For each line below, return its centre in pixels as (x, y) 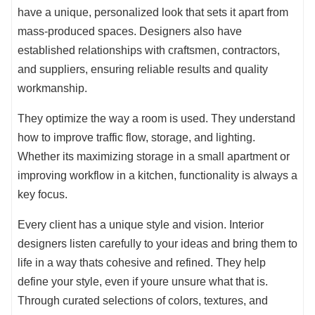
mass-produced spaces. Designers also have (130, 32)
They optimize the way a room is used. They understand (156, 119)
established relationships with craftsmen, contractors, (149, 51)
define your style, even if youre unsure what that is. (143, 282)
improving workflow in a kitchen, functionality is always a (157, 176)
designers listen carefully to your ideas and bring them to (157, 244)
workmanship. (52, 89)
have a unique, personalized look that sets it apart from (153, 13)
